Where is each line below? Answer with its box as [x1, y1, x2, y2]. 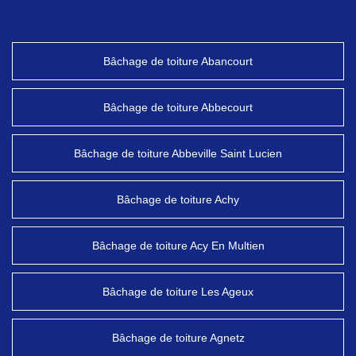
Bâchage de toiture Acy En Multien [91, 239, 265, 252]
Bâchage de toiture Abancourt [103, 55, 253, 68]
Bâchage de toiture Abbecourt [103, 101, 253, 114]
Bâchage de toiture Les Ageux [103, 285, 253, 298]
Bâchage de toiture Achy [117, 193, 239, 206]
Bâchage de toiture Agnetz [111, 331, 245, 344]
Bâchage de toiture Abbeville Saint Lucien [74, 147, 282, 160]
